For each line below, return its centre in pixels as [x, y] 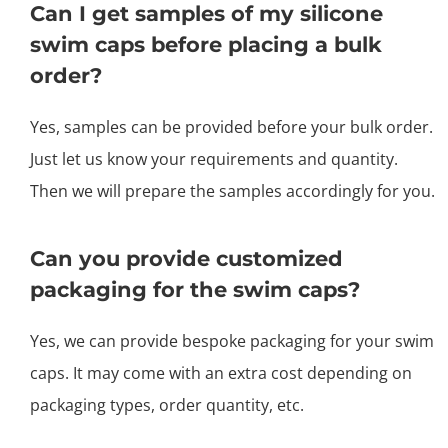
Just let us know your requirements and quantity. [214, 158]
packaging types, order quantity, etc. [167, 404]
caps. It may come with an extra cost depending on [221, 372]
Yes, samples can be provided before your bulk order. [231, 126]
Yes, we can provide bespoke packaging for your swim [232, 340]
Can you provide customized [186, 258]
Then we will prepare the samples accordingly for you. [232, 190]
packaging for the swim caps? [195, 289]
